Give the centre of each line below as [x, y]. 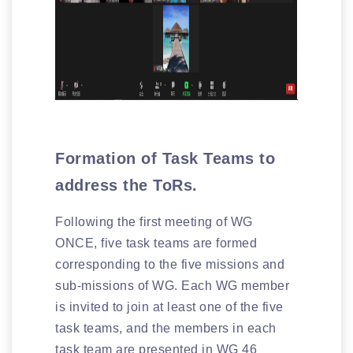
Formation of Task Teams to [165, 158]
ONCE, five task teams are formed [156, 243]
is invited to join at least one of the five [169, 307]
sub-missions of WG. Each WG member [172, 285]
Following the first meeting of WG [154, 221]
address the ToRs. [126, 185]
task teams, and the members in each [166, 328]
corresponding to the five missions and [170, 264]
